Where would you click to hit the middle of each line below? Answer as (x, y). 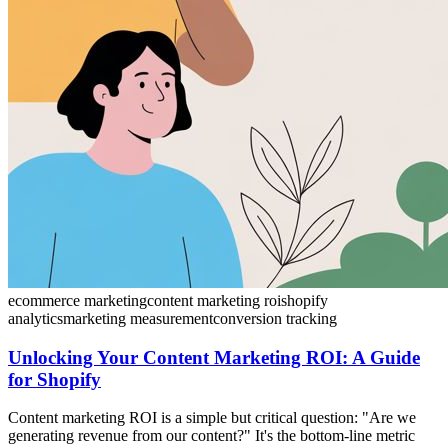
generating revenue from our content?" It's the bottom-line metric (211, 436)
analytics (35, 318)
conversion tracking (275, 318)
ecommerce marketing (77, 300)
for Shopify (54, 379)
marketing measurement (138, 318)
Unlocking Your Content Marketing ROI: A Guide (214, 357)
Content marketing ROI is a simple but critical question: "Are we (212, 418)
